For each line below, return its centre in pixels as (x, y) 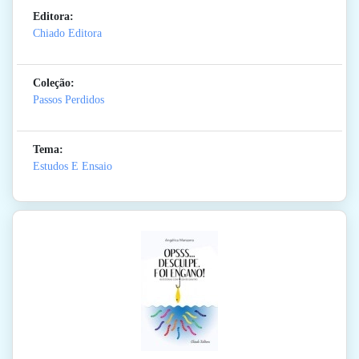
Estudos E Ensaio (73, 167)
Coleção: (54, 83)
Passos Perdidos (69, 100)
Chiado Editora (67, 34)
